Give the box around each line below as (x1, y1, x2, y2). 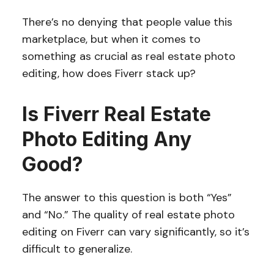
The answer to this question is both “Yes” (21, 190, 232, 205)
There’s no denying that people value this (21, 14, 232, 29)
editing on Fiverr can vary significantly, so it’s (21, 224, 250, 239)
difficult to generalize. (21, 241, 135, 256)
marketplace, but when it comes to (21, 31, 201, 46)
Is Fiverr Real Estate (21, 102, 211, 126)
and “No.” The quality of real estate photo (21, 207, 235, 222)
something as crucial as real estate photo (21, 48, 235, 64)
